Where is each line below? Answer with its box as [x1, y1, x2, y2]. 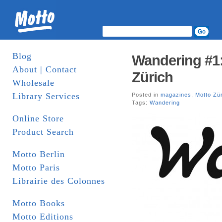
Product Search [12, 127, 74, 137]
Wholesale [12, 78, 55, 88]
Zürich [132, 69, 173, 85]
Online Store [12, 113, 64, 123]
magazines [161, 92, 191, 98]
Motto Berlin [12, 149, 65, 159]
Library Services [12, 91, 80, 101]
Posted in [132, 92, 161, 98]
